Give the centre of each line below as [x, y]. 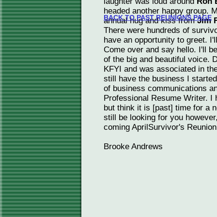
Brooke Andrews [133, 147]
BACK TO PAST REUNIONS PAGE [158, 17]
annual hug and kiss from [150, 21]
